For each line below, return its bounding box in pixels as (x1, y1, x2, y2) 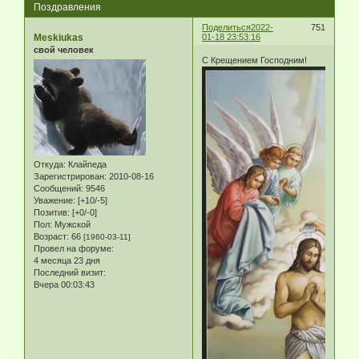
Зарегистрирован (34, 171, 104, 181)
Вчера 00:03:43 (34, 279, 95, 289)
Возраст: (34, 231, 69, 241)
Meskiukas (34, 31, 83, 43)
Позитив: (34, 207, 70, 217)
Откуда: (34, 159, 66, 169)
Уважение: (34, 195, 75, 205)
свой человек (34, 44, 94, 54)
